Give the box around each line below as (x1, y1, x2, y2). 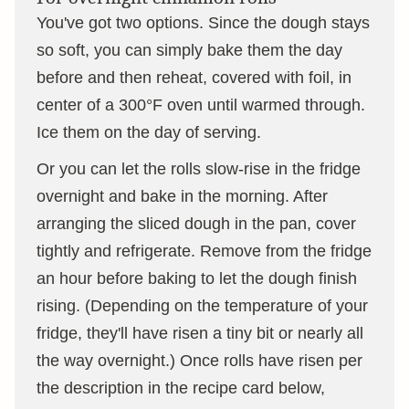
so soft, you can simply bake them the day (37, 40, 342, 59)
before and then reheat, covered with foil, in (37, 68, 351, 87)
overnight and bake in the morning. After (37, 186, 328, 205)
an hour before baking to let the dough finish (37, 268, 357, 288)
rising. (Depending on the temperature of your (37, 296, 368, 315)
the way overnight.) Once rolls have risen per (37, 351, 362, 370)
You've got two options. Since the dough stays (37, 13, 370, 32)
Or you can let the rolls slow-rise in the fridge (37, 159, 361, 178)
